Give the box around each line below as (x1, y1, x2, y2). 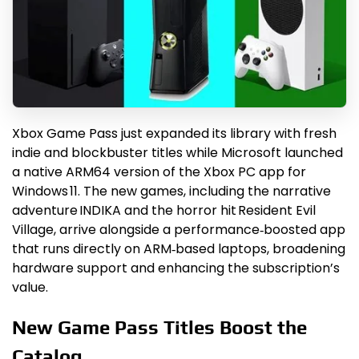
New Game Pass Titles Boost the (12, 316, 307, 338)
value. (12, 278, 48, 296)
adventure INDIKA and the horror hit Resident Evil (12, 201, 316, 220)
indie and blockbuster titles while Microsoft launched (12, 143, 343, 162)
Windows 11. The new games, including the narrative (12, 182, 331, 200)
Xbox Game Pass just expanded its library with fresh (12, 124, 337, 143)
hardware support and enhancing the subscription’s (12, 259, 340, 277)
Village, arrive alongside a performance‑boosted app (12, 220, 345, 239)
